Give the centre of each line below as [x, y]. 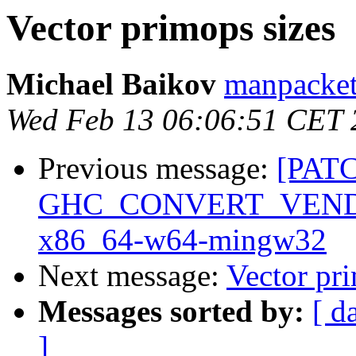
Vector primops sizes [171, 28]
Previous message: [157, 168]
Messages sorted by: [171, 311]
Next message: [132, 276]
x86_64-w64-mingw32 [182, 240]
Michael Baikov [111, 84]
